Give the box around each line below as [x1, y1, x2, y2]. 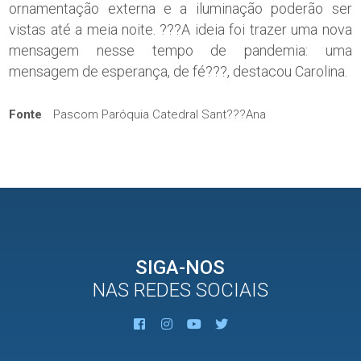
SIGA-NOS [135, 255, 226, 279]
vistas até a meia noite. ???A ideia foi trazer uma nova [9, 20, 352, 38]
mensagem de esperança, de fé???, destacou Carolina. [9, 62, 348, 80]
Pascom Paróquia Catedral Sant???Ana [50, 106, 267, 122]
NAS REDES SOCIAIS [92, 278, 268, 301]
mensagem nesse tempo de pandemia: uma [9, 41, 352, 59]
